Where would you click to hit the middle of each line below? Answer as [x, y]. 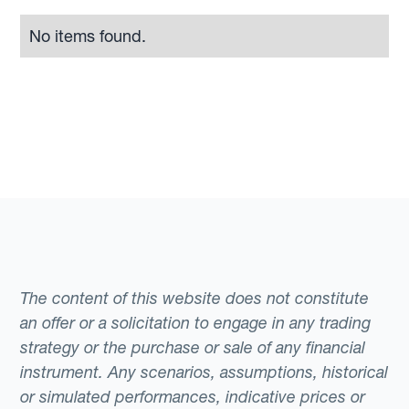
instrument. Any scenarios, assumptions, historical [204, 372]
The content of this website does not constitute [195, 298]
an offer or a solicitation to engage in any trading [196, 322]
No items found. [88, 36]
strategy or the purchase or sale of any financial [193, 347]
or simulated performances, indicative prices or [193, 396]
